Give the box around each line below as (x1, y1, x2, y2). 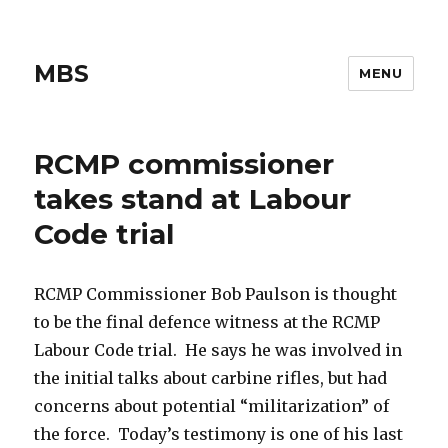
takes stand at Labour (34, 182, 352, 216)
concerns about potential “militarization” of (34, 396, 390, 416)
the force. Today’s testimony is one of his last (34, 424, 404, 444)
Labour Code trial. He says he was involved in (34, 340, 403, 360)
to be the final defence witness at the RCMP (34, 312, 381, 332)
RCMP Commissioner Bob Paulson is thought (34, 284, 398, 304)
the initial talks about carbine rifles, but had (34, 368, 388, 388)
